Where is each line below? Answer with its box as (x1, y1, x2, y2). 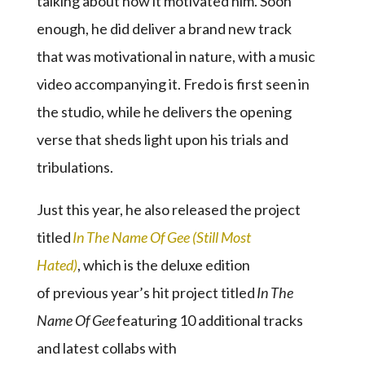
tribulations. (36, 157, 118, 176)
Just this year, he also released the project (36, 200, 301, 218)
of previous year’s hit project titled (36, 283, 257, 301)
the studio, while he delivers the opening (36, 102, 292, 121)
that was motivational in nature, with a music (36, 46, 315, 65)
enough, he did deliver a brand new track (36, 19, 292, 37)
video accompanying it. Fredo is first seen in (36, 74, 310, 93)
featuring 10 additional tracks (114, 310, 303, 329)
